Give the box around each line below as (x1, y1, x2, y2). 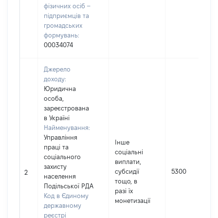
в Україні (44, 114, 70, 121)
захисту (44, 163, 67, 170)
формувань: (44, 32, 79, 38)
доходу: (44, 75, 66, 82)
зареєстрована (44, 105, 89, 111)
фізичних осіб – (44, 2, 90, 9)
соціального (44, 153, 81, 160)
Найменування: (44, 124, 90, 131)
